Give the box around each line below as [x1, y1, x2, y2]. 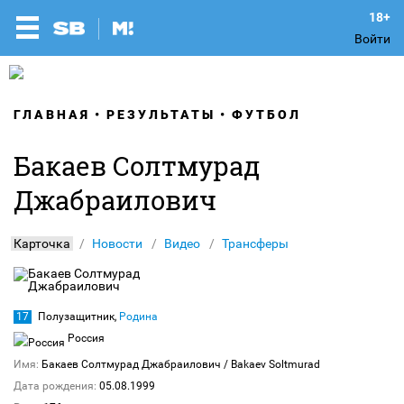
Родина [119, 310, 158, 323]
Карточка [14, 236, 70, 251]
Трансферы [222, 236, 289, 251]
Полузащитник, [38, 310, 119, 323]
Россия [65, 332, 105, 344]
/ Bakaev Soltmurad [221, 358, 320, 371]
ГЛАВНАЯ [14, 107, 90, 122]
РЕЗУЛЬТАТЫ [106, 107, 216, 122]
